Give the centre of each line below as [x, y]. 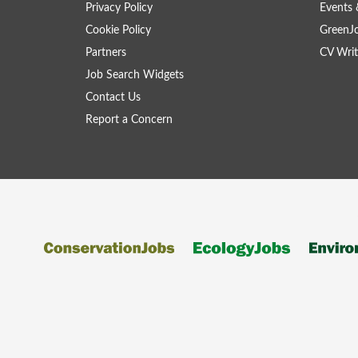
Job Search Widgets [135, 75]
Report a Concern [129, 120]
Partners [106, 53]
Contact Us [113, 97]
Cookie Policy [118, 30]
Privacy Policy [119, 8]
